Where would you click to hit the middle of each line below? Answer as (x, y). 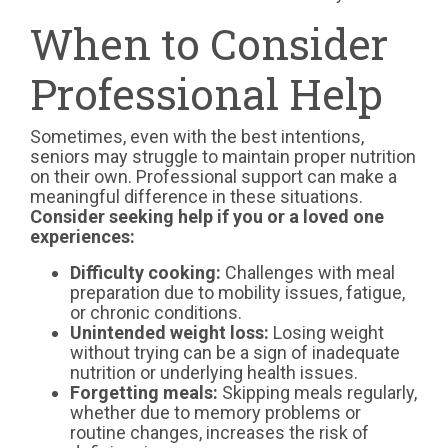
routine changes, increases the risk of (219, 432)
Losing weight (326, 332)
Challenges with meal (308, 272)
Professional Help (206, 93)
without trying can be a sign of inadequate (235, 352)
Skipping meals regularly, (317, 392)
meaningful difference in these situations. (196, 196)
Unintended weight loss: (169, 332)
